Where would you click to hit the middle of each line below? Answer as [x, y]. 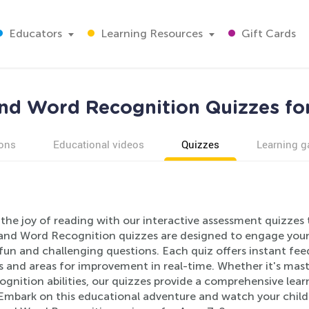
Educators [34, 33]
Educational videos [98, 144]
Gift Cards [267, 33]
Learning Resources [150, 33]
